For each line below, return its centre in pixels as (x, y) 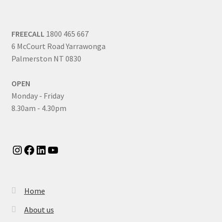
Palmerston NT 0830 (46, 59)
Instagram (36, 149)
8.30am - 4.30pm (39, 108)
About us (39, 209)
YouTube (68, 149)
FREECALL (28, 34)
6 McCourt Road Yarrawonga (58, 46)
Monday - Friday (37, 96)
